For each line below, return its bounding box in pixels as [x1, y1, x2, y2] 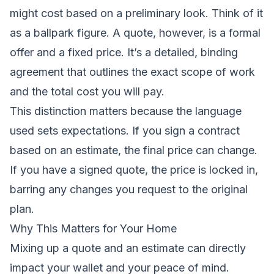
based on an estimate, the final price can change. [10, 143, 257, 157]
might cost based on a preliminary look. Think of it [10, 6, 263, 20]
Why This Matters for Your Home [10, 221, 177, 235]
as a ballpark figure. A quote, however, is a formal [10, 26, 261, 39]
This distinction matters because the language [10, 104, 242, 117]
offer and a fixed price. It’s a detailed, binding [10, 45, 238, 59]
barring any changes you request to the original [10, 182, 248, 196]
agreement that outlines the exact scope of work [10, 65, 255, 78]
